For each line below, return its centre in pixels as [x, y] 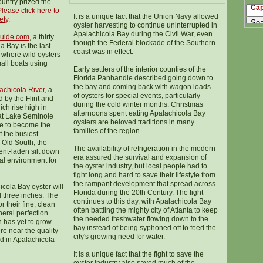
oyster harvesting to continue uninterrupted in [145, 25]
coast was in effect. [103, 52]
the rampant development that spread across [144, 184]
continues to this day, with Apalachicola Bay [142, 201]
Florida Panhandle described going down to [143, 78]
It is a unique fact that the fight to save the [138, 254]
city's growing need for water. [119, 237]
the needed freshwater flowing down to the [141, 219]
